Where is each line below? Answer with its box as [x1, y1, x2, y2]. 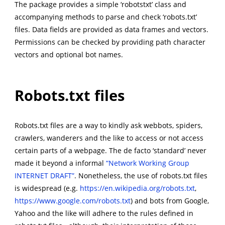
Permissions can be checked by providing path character [14, 37, 205, 47]
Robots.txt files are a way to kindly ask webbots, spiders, [14, 120, 202, 130]
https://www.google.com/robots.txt [14, 195, 131, 205]
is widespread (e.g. [14, 183, 80, 193]
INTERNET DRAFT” [14, 170, 74, 180]
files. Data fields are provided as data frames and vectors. [14, 25, 208, 35]
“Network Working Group [105, 158, 189, 168]
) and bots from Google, [130, 195, 209, 205]
